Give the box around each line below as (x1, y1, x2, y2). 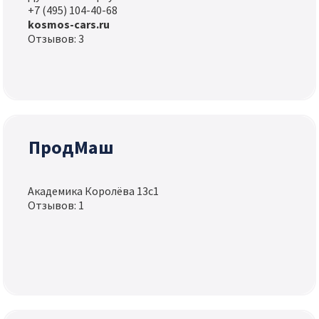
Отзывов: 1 (28, 198, 85, 213)
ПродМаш (28, 135, 115, 159)
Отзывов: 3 (28, 31, 85, 46)
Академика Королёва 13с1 (28, 184, 159, 199)
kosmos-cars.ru (28, 17, 110, 32)
